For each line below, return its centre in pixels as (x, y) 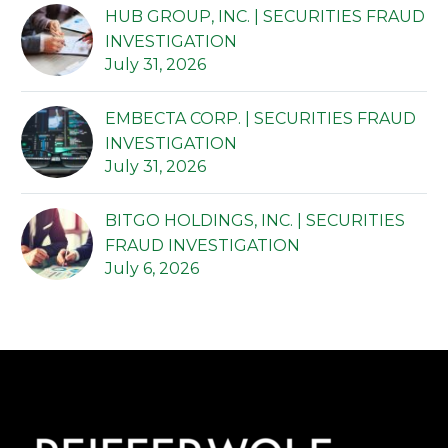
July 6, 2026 (152, 269)
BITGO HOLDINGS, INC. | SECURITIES (255, 221)
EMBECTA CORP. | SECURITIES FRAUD (260, 119)
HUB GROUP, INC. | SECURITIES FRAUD (265, 17)
